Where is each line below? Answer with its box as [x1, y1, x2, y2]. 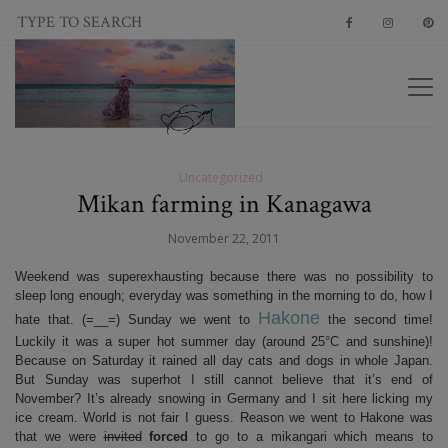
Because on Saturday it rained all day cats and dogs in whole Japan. [15, 353, 433, 368]
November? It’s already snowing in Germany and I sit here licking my [15, 391, 433, 406]
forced [149, 429, 189, 444]
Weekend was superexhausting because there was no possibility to [15, 269, 433, 284]
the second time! [320, 312, 433, 327]
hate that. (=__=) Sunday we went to [15, 312, 258, 327]
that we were [15, 429, 104, 444]
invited [103, 429, 142, 444]
